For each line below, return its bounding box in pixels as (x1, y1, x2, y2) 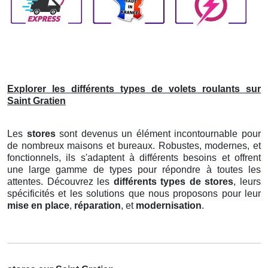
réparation (74, 200, 121, 211)
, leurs (233, 176, 261, 187)
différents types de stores (113, 176, 234, 187)
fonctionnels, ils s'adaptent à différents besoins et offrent (7, 152, 261, 163)
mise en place (7, 200, 69, 211)
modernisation (136, 200, 202, 211)
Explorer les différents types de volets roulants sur (7, 83, 261, 94)
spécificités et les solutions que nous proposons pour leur (7, 188, 261, 199)
